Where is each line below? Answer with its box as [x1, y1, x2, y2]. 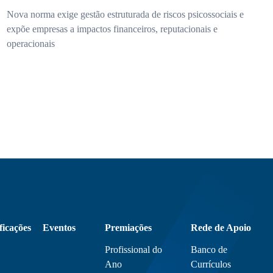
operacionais [6, 38, 55, 49]
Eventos [42, 222, 76, 233]
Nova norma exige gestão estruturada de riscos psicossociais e [6, 9, 244, 19]
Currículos [190, 259, 231, 269]
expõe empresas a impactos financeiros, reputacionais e [6, 24, 218, 34]
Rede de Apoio [190, 222, 251, 233]
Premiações [104, 222, 152, 233]
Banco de [190, 244, 227, 255]
